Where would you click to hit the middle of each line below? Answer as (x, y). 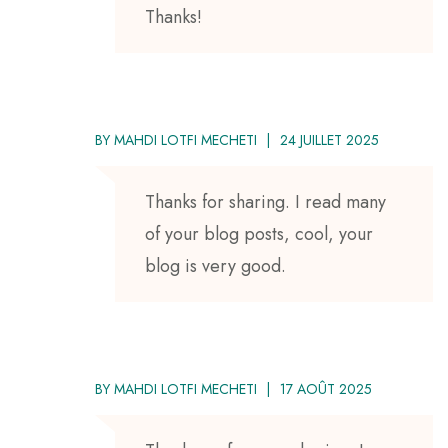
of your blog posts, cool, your (259, 233)
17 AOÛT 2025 (326, 388)
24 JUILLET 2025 (329, 139)
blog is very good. (215, 265)
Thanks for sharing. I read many (265, 201)
